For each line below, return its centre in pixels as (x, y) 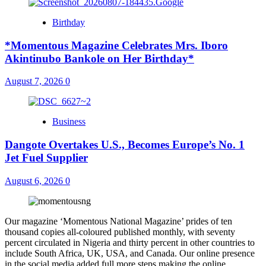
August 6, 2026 (35, 180)
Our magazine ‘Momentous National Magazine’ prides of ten (118, 221)
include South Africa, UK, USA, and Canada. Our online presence (130, 253)
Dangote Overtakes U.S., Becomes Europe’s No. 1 (125, 144)
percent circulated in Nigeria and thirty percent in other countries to (130, 242)
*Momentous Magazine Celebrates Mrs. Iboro (116, 45)
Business (69, 122)
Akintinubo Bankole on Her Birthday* (99, 58)
